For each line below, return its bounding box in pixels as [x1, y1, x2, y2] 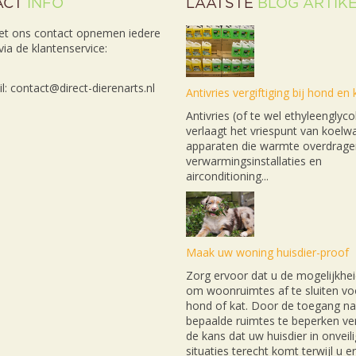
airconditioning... [186, 168, 269, 184]
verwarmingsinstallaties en [186, 153, 322, 169]
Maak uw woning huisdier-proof [186, 245, 349, 261]
